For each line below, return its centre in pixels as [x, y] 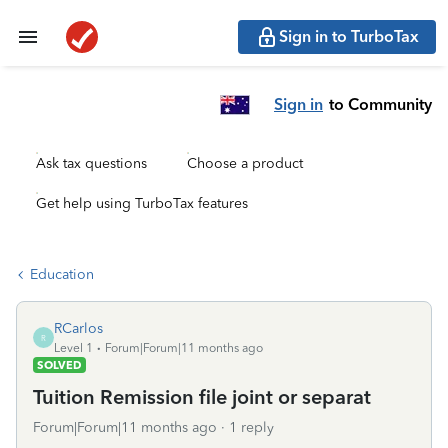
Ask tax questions [91, 163]
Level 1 [73, 348]
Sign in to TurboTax [349, 36]
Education [62, 274]
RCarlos [78, 328]
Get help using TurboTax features [142, 203]
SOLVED [59, 365]
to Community [380, 104]
